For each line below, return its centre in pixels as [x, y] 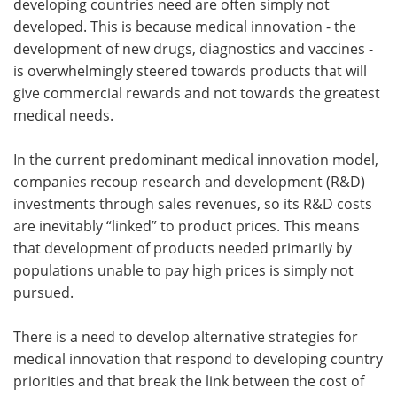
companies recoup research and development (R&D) [189, 182]
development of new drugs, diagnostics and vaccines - [193, 49]
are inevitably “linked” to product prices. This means [187, 226]
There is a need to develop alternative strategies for [186, 337]
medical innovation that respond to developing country [198, 359]
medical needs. [63, 116]
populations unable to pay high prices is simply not [183, 271]
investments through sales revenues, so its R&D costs [193, 204]
